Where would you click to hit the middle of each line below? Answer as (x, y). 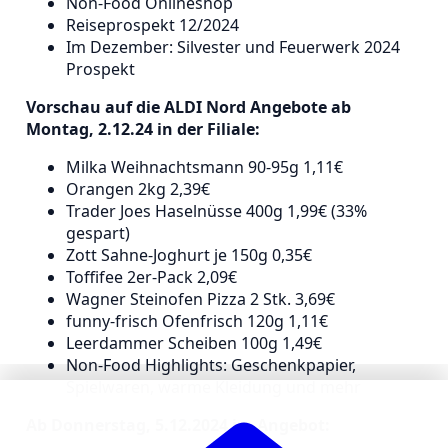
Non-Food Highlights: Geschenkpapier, (211, 364)
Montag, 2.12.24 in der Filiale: (143, 128)
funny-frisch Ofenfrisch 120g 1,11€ (197, 320)
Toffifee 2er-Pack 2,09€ (151, 276)
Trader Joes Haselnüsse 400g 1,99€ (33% (216, 210)
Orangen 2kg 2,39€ (138, 188)
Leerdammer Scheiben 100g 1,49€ (194, 342)
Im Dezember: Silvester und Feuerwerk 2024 (233, 46)
